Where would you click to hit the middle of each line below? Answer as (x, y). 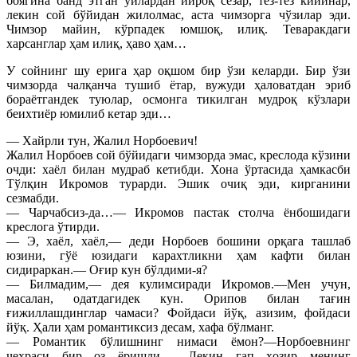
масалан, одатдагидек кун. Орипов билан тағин (178, 298)
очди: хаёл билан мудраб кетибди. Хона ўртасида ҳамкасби (178, 169)
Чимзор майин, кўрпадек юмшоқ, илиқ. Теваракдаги (178, 29)
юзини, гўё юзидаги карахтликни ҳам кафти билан (178, 255)
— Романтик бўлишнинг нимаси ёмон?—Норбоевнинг (178, 341)
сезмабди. (33, 198)
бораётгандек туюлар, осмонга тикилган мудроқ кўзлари (178, 99)
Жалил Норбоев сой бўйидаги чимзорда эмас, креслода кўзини (178, 155)
